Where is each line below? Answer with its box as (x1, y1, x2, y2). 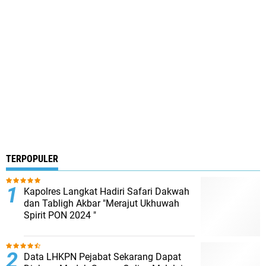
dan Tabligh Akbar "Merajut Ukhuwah (24, 198, 179, 209)
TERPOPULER (6, 153, 58, 164)
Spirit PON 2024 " (24, 210, 96, 221)
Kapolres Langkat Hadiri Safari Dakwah (24, 186, 189, 197)
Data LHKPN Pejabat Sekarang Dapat (24, 251, 181, 262)
